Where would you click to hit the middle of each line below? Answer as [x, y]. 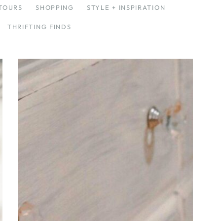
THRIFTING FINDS [39, 26]
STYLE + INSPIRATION [126, 7]
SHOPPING [55, 7]
